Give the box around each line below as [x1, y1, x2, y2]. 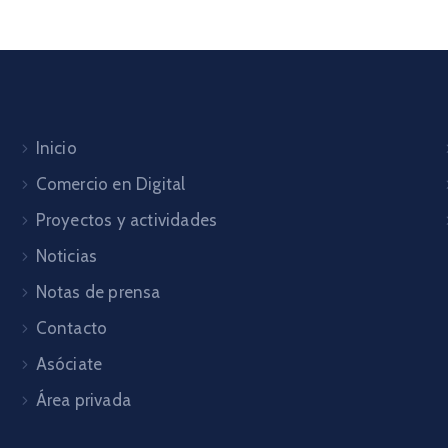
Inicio [35, 138, 77, 158]
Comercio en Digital [35, 174, 186, 194]
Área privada [35, 390, 131, 410]
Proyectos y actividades [35, 210, 218, 230]
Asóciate [35, 354, 103, 374]
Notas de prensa [35, 282, 161, 302]
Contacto [35, 318, 108, 338]
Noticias [35, 246, 98, 266]
